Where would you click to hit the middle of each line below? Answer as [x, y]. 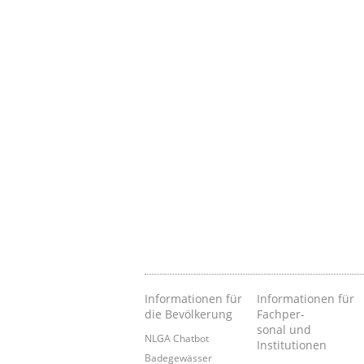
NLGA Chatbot [177, 338]
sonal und [284, 330]
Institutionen [292, 345]
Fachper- [281, 314]
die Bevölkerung [188, 314]
